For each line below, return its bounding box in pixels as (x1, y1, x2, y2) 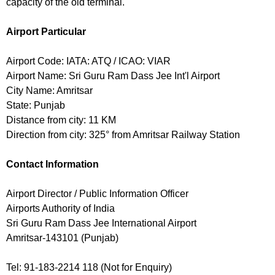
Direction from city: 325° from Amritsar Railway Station (6, 130, 240, 141)
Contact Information (6, 159, 99, 170)
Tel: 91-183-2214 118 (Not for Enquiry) (6, 262, 172, 273)
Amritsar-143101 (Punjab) (6, 233, 118, 244)
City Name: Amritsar (6, 85, 93, 96)
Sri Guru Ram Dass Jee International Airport (6, 218, 196, 229)
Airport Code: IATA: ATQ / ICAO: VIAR (6, 56, 171, 67)
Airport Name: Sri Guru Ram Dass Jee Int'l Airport (6, 71, 220, 82)
